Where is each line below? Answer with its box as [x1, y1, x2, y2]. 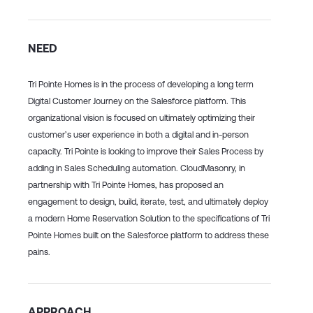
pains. [28, 247, 50, 258]
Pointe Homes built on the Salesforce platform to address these [28, 230, 269, 241]
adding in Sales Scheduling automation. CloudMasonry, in [28, 163, 245, 174]
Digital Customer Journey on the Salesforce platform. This [28, 96, 246, 107]
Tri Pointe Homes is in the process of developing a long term [28, 79, 254, 90]
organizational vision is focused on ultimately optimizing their [28, 112, 255, 124]
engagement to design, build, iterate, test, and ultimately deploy [28, 196, 268, 208]
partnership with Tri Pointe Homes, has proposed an [28, 180, 224, 191]
